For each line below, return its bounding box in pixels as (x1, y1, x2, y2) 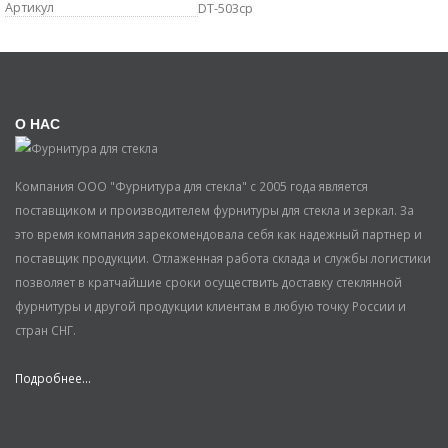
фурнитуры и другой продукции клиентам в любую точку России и (15, 298, 406, 315)
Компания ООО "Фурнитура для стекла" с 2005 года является (15, 178, 368, 195)
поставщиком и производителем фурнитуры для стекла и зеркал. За (15, 202, 414, 219)
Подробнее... (15, 370, 91, 387)
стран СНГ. (15, 322, 76, 339)
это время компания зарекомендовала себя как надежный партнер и (15, 226, 422, 243)
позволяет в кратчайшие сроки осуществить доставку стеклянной (15, 274, 402, 291)
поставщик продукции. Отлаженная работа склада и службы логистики (15, 250, 431, 267)
